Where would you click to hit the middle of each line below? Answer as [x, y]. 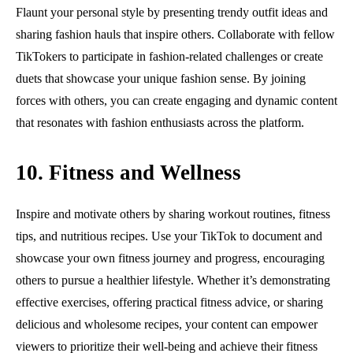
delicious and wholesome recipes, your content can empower [167, 324]
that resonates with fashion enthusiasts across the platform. [160, 122]
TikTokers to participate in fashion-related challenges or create [169, 56]
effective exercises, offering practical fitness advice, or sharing [169, 302]
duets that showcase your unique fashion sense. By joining [161, 78]
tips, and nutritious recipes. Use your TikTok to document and [169, 236]
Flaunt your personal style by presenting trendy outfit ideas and [172, 12]
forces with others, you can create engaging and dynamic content [176, 100]
